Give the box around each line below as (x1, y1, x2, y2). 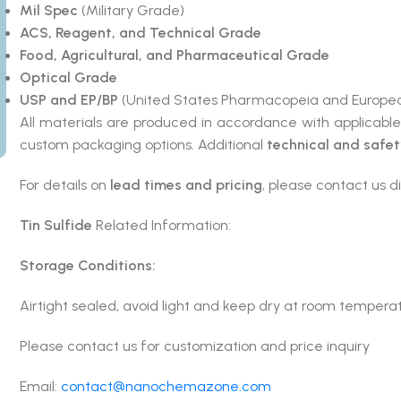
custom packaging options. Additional (19, 136, 267, 153)
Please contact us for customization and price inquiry (19, 337, 370, 354)
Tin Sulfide (19, 217, 96, 234)
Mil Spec (19, 2, 78, 19)
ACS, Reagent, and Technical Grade (19, 24, 261, 41)
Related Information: (95, 217, 231, 234)
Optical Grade (19, 69, 117, 86)
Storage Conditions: (19, 257, 159, 274)
